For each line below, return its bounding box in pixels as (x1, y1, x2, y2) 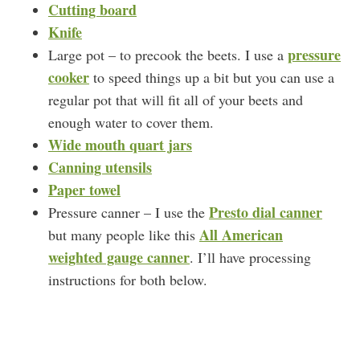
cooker (48, 67, 89, 88)
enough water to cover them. (48, 112, 214, 132)
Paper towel (48, 179, 121, 200)
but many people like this (48, 225, 199, 244)
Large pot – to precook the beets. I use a (48, 45, 288, 64)
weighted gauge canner (48, 247, 190, 268)
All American (199, 224, 283, 245)
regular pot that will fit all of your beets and (48, 90, 303, 109)
